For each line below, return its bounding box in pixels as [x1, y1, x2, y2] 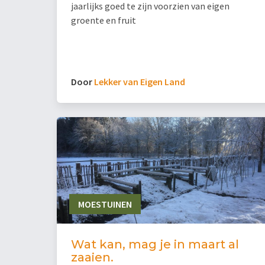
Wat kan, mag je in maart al [71, 237, 239, 252]
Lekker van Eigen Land [94, 76, 185, 88]
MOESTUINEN [77, 198, 132, 211]
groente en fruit [71, 14, 136, 27]
